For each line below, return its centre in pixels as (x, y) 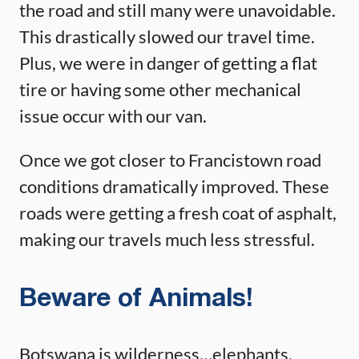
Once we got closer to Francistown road (170, 159)
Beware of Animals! (136, 299)
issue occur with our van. (113, 115)
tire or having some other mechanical (160, 89)
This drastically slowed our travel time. (167, 36)
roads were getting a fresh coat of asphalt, (178, 212)
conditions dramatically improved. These (174, 186)
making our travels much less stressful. (167, 239)
